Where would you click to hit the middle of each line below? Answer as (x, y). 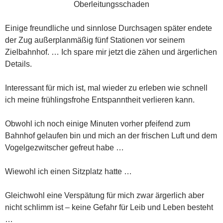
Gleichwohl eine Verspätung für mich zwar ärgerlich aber (105, 195)
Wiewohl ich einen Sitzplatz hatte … (68, 171)
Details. (18, 64)
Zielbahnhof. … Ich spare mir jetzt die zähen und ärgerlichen (111, 52)
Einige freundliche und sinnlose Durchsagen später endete (109, 28)
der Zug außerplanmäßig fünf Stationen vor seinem (95, 40)
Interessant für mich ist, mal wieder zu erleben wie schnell (106, 88)
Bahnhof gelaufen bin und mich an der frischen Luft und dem (111, 136)
